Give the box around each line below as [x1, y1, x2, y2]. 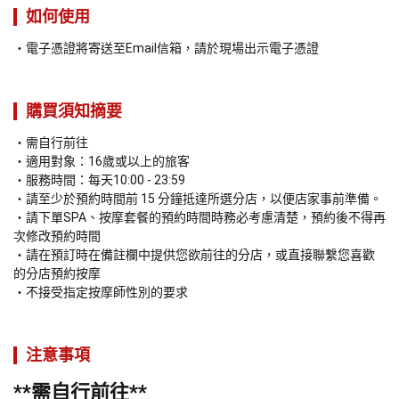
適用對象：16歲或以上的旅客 [26, 154, 192, 169]
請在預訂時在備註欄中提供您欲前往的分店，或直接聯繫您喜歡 [26, 248, 375, 263]
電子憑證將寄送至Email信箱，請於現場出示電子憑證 [26, 41, 319, 56]
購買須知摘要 [26, 102, 122, 121]
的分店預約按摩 [13, 266, 101, 281]
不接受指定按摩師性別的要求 [26, 285, 188, 300]
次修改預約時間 [13, 229, 101, 244]
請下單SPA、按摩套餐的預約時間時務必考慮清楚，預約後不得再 [26, 210, 386, 225]
